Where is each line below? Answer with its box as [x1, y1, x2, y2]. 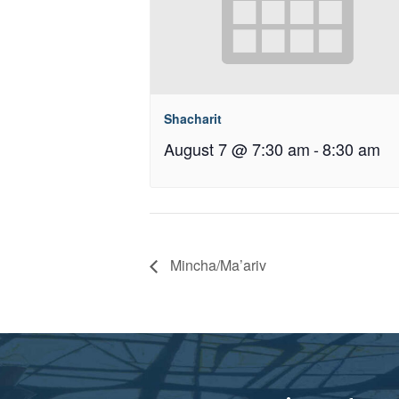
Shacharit [164, 110, 222, 128]
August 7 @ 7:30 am [164, 137, 310, 161]
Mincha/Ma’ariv [167, 255, 266, 276]
